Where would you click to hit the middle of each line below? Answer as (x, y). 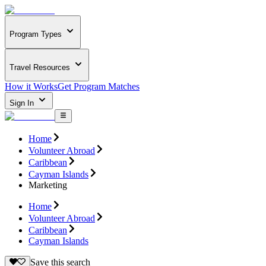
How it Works (31, 87)
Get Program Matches (99, 87)
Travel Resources (40, 67)
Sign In (23, 103)
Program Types (36, 34)
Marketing (48, 185)
